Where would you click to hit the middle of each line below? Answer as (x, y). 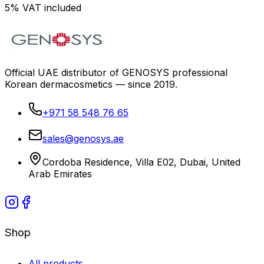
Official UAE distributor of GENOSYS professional (116, 72)
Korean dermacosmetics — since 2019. (91, 84)
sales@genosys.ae (83, 138)
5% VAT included (43, 7)
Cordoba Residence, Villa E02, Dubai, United (141, 162)
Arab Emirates (60, 174)
